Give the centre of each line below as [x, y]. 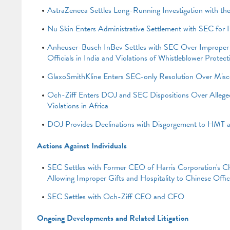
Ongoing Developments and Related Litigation [112, 218]
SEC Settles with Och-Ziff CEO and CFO [116, 197]
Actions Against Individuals [82, 146]
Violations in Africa [78, 106]
